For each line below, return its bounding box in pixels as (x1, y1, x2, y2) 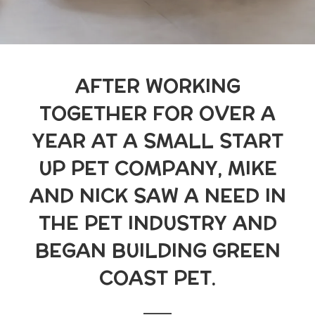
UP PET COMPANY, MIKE (38, 155, 277, 181)
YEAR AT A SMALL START (32, 128, 283, 154)
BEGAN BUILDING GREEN (34, 238, 281, 264)
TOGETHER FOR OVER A (39, 101, 276, 127)
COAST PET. (99, 265, 216, 291)
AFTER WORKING (75, 73, 240, 99)
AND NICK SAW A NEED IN (29, 183, 286, 209)
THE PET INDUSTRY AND (38, 210, 277, 236)
